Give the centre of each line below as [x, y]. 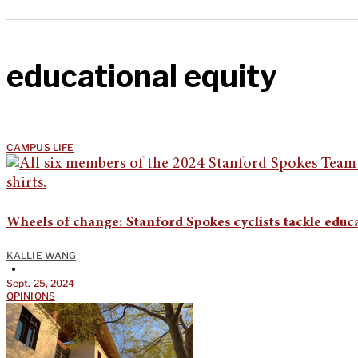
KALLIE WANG [42, 255]
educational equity [142, 76]
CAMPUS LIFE [40, 147]
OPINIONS [31, 296]
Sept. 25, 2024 [41, 283]
